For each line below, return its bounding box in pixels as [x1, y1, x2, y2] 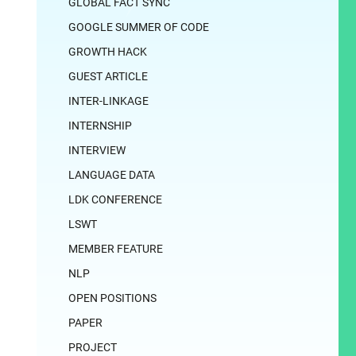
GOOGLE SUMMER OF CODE [68, 21, 209, 33]
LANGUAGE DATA [68, 168, 155, 181]
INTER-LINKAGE [68, 95, 149, 107]
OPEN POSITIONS [68, 292, 157, 304]
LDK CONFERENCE [68, 193, 162, 206]
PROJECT [68, 341, 117, 354]
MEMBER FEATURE [68, 242, 163, 255]
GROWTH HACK [68, 45, 147, 58]
